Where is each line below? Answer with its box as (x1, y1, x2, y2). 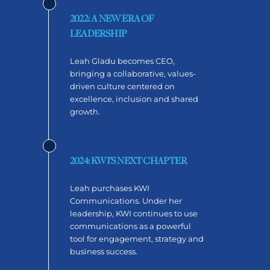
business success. (70, 246, 137, 256)
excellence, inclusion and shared (70, 93, 198, 104)
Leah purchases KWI (70, 183, 149, 193)
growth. (70, 106, 100, 116)
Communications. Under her (70, 195, 182, 206)
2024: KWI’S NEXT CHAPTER (70, 154, 187, 168)
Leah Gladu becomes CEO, (70, 55, 175, 66)
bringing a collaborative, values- (70, 68, 196, 78)
